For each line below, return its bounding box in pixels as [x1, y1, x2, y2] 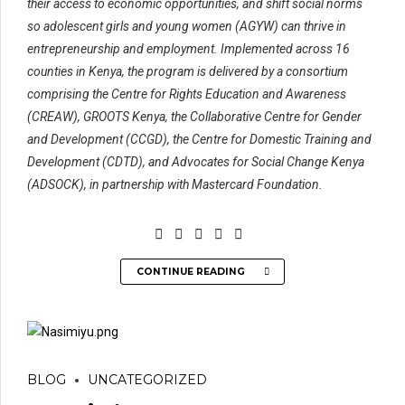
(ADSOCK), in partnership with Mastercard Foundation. [27, 177, 323, 193]
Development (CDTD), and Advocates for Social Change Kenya [27, 155, 364, 170]
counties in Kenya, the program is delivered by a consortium [27, 64, 348, 80]
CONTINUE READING [136, 265, 245, 278]
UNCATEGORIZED [88, 372, 207, 389]
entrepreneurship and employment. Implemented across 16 [27, 42, 350, 57]
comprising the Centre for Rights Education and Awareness [27, 87, 346, 102]
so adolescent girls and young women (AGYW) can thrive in [27, 19, 346, 34]
